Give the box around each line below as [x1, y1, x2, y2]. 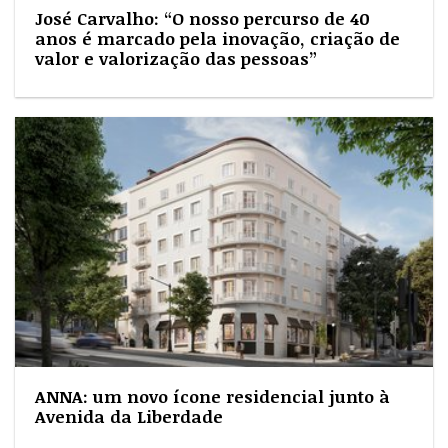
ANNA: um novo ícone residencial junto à [35, 384, 390, 408]
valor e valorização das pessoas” [35, 46, 317, 70]
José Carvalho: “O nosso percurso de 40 [35, 6, 370, 30]
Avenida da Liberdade [35, 404, 223, 428]
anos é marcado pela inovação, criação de [35, 26, 400, 50]
